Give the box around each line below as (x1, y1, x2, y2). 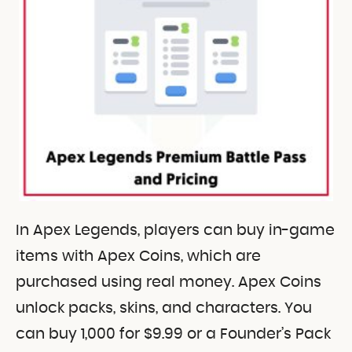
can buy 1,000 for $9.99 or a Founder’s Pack (16, 326, 331, 342)
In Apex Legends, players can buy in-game (16, 222, 335, 238)
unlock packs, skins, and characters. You (16, 300, 312, 316)
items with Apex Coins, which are (16, 248, 261, 264)
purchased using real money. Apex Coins (16, 274, 321, 290)
